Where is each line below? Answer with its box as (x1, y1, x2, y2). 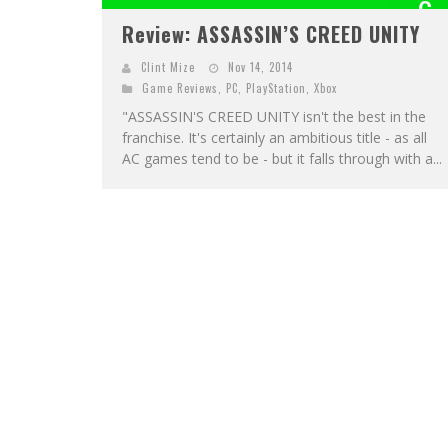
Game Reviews (142, 79, 218, 96)
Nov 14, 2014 (228, 58, 293, 75)
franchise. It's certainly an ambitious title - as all (122, 127, 427, 147)
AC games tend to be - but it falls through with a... (122, 148, 442, 168)
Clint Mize (141, 58, 195, 75)
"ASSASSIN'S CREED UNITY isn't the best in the (122, 106, 426, 126)
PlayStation (246, 79, 306, 96)
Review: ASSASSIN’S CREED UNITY (122, 18, 420, 49)
